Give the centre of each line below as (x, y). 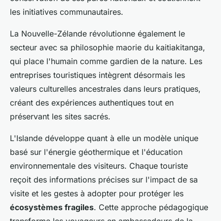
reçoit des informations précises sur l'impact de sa (104, 180)
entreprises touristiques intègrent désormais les (97, 75)
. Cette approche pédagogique (151, 207)
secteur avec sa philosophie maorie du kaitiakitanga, (108, 48)
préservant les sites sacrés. (60, 117)
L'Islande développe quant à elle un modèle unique (104, 138)
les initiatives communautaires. (67, 12)
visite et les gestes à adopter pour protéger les (97, 194)
